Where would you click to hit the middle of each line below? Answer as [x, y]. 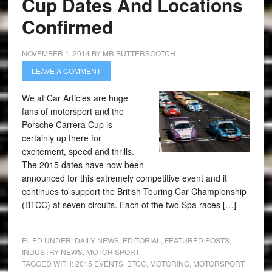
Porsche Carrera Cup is [67, 124]
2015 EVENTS [99, 263]
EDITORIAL [141, 240]
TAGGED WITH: [48, 263]
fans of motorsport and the [73, 111]
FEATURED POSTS [197, 240]
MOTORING [169, 263]
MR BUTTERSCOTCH [139, 53]
